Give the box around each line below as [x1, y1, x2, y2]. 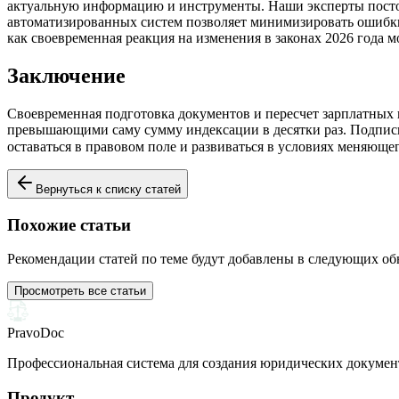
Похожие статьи [7, 215, 131, 234]
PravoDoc [7, 325, 64, 341]
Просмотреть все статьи [14, 284, 146, 298]
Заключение [7, 63, 126, 87]
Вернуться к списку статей [36, 182, 181, 196]
